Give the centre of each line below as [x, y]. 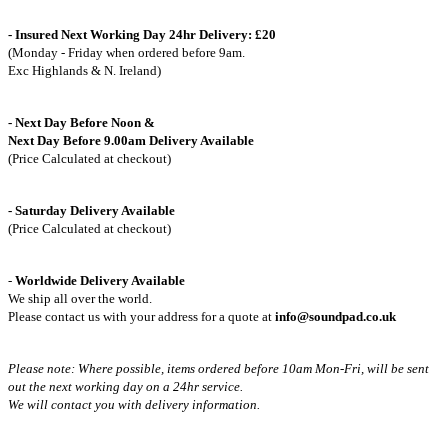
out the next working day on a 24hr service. [125, 386]
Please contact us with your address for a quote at [141, 316]
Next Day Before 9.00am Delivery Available [131, 140]
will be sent [398, 368]
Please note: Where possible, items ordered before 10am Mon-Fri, [187, 368]
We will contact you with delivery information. [134, 404]
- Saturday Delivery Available [91, 210]
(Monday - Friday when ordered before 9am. [126, 52]
